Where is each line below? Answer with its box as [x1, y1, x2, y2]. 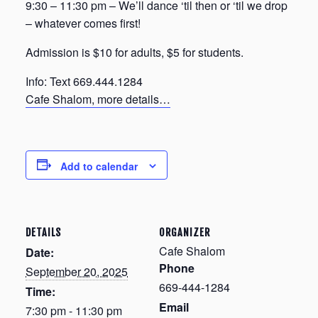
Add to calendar [60, 158, 138, 173]
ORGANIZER [159, 226, 210, 238]
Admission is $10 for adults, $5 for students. [26, 43, 243, 60]
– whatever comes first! [26, 14, 141, 31]
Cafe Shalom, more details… [26, 90, 170, 107]
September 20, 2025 [26, 263, 128, 280]
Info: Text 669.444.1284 [26, 72, 143, 89]
